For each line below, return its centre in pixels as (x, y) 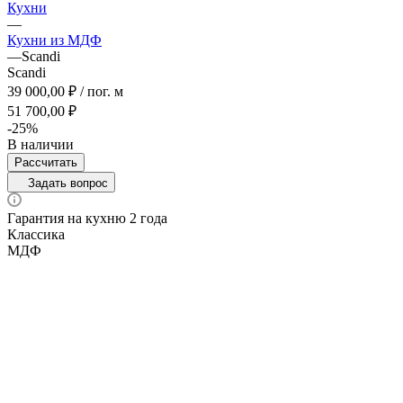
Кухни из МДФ (54, 40)
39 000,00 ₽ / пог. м (65, 92)
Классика (36, 235)
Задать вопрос (68, 184)
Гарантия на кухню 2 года (87, 219)
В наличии (40, 145)
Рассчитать (46, 163)
